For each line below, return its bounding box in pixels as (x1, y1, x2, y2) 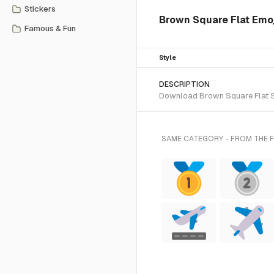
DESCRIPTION (159, 80, 210, 89)
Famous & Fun (24, 24, 76, 33)
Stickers (24, 4, 56, 13)
